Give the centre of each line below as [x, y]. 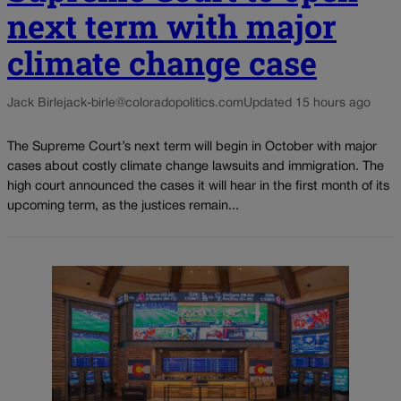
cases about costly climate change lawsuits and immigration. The [196, 167]
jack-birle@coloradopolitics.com [154, 103]
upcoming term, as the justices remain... [123, 207]
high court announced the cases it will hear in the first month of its [198, 187]
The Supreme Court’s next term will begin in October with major [192, 148]
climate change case [162, 62]
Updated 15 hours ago [307, 103]
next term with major [172, 26]
